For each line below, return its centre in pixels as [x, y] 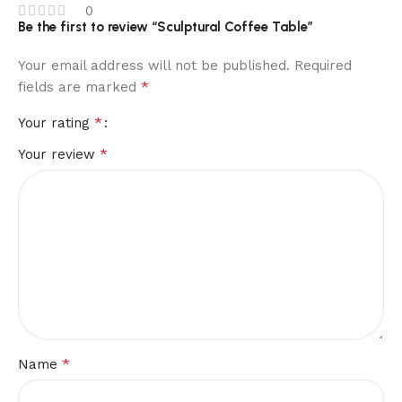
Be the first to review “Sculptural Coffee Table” [166, 27]
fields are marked [79, 87]
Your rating [56, 123]
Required [323, 66]
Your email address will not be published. [154, 66]
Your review [59, 155]
